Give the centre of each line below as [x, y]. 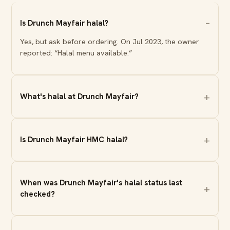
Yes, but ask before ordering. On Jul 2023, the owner [110, 41]
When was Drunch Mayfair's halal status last [101, 183]
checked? [38, 194]
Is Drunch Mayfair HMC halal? [74, 139]
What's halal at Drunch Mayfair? [80, 96]
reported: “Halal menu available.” [76, 52]
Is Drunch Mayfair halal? [64, 23]
